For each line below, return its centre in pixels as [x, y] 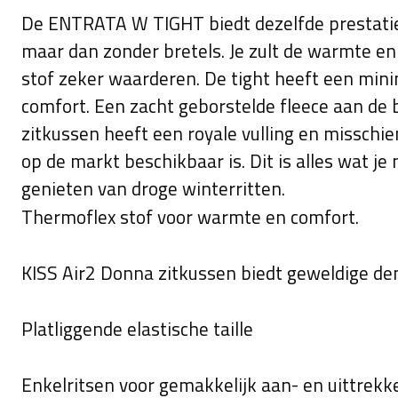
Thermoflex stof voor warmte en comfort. [190, 217]
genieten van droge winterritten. [153, 189]
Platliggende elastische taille [137, 329]
